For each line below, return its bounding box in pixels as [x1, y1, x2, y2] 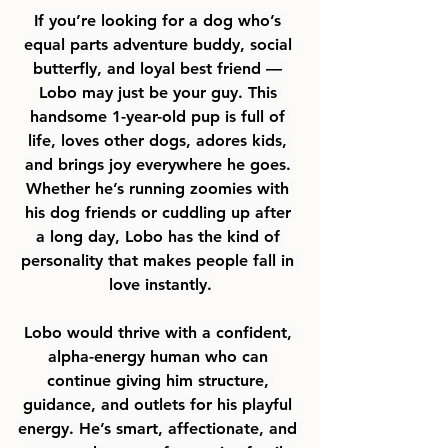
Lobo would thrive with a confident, [23, 322, 297, 342]
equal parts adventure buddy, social [23, 34, 297, 54]
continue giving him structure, [46, 370, 274, 390]
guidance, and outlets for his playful [23, 394, 297, 414]
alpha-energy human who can [47, 346, 273, 366]
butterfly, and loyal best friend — [33, 58, 287, 78]
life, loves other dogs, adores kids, [28, 130, 292, 150]
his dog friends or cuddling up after [24, 202, 296, 222]
